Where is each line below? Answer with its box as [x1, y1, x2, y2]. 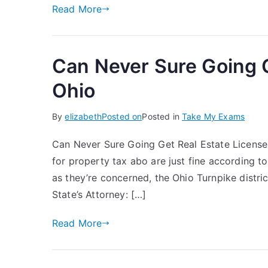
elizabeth [65, 111, 102, 121]
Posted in [142, 111, 182, 121]
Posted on [101, 111, 142, 121]
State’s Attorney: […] [52, 188, 147, 200]
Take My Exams [182, 111, 245, 121]
